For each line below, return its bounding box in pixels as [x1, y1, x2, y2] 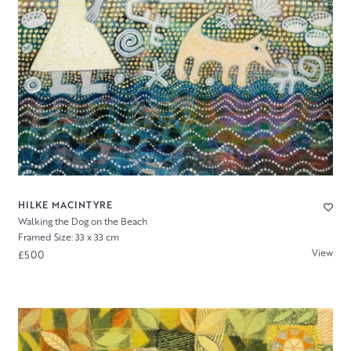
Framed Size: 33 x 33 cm [17, 230, 119, 244]
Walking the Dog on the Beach [17, 214, 147, 228]
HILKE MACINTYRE [17, 197, 113, 212]
